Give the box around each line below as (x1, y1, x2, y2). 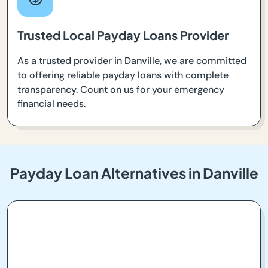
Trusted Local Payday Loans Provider (17, 28, 229, 43)
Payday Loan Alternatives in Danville (10, 164, 258, 182)
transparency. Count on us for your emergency (17, 83, 224, 96)
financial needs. (17, 98, 86, 111)
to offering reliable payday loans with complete (17, 69, 229, 82)
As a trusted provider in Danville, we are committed (17, 54, 246, 68)
